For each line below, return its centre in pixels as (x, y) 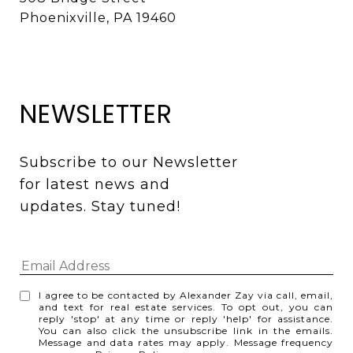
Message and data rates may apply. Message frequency (186, 342)
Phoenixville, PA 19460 (98, 17)
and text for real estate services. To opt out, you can (186, 307)
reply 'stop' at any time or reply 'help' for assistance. (186, 318)
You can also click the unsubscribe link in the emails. (186, 330)
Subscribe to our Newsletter (129, 162)
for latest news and (95, 184)
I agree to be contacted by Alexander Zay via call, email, (186, 295)
